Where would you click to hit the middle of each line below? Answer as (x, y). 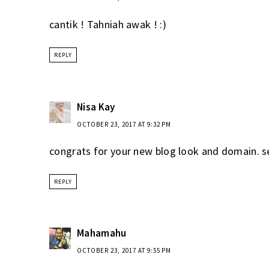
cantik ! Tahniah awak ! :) (108, 25)
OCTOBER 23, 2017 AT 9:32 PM (124, 124)
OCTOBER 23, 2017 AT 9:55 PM (124, 251)
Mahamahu (102, 233)
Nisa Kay (96, 107)
